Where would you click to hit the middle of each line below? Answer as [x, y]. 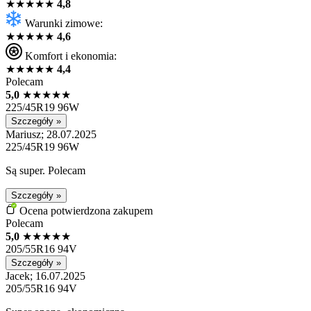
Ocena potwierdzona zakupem [85, 211]
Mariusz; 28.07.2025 [51, 134]
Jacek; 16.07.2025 [45, 276]
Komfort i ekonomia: [71, 56]
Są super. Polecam [45, 170]
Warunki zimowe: [64, 23]
